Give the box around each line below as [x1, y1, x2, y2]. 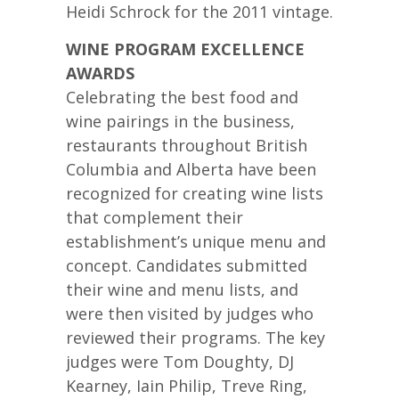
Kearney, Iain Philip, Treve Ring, [66, 374, 307, 396]
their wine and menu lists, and [66, 278, 298, 300]
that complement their [66, 206, 243, 228]
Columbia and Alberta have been [66, 158, 316, 180]
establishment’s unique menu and [66, 230, 326, 252]
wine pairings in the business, [66, 110, 295, 132]
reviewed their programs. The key [66, 326, 325, 348]
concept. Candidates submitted [66, 254, 307, 276]
